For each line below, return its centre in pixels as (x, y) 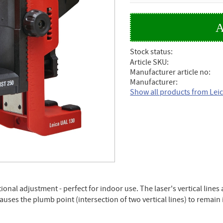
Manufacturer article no (169, 72)
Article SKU (149, 62)
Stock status (151, 52)
